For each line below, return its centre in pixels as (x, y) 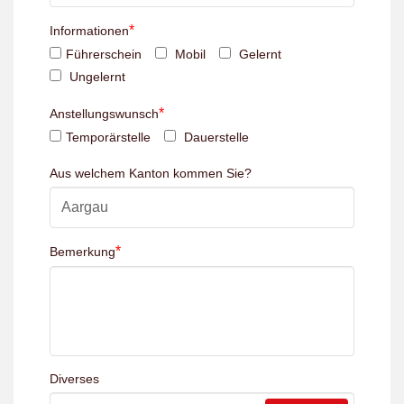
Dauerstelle (215, 138)
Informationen (89, 31)
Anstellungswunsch (104, 114)
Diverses (74, 379)
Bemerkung (83, 252)
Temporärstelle (108, 138)
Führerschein (104, 55)
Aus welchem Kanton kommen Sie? (151, 174)
